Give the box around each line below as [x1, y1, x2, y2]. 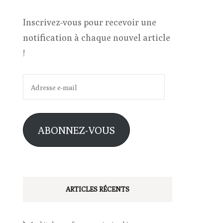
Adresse [22, 76, 55, 87]
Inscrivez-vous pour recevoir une [23, 17, 156, 27]
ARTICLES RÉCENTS [66, 185, 129, 193]
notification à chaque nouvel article [23, 32, 170, 43]
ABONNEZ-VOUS [37, 123, 115, 136]
